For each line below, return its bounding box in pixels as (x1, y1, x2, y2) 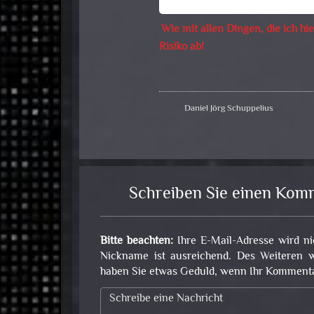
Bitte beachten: (100, 233, 174, 251)
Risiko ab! (158, 39, 204, 57)
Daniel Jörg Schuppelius (184, 102, 274, 116)
